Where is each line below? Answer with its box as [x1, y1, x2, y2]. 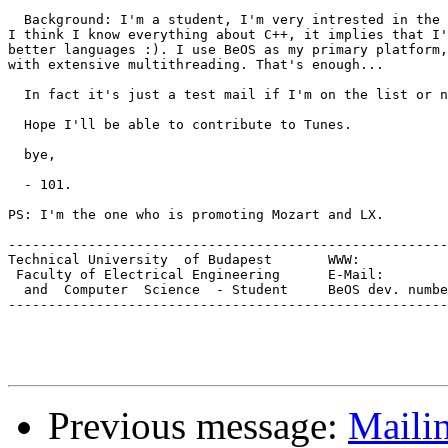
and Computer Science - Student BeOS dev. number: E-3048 [8, 282, 288, 298]
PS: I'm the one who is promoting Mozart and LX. [8, 207, 384, 223]
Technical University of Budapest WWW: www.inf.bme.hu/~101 [8, 252, 272, 268]
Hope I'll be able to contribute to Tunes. [8, 117, 352, 133]
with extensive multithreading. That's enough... [8, 57, 384, 73]
